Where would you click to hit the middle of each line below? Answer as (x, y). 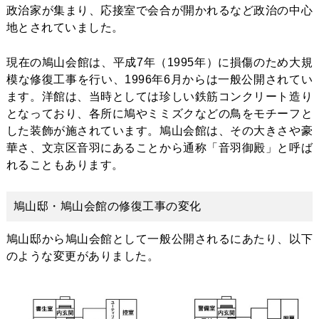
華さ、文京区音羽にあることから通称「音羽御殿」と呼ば (159, 147)
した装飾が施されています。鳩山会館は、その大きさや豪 (159, 130)
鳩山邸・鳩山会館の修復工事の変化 (107, 206)
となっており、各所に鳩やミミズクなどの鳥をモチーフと (159, 113)
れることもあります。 (65, 164)
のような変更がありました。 (83, 256)
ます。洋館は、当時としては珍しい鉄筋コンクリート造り (159, 96)
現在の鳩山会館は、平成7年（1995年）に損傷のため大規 (159, 62)
